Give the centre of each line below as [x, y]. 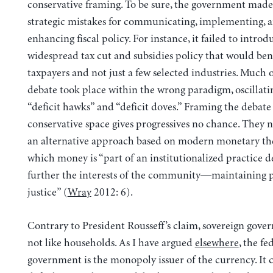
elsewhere [217, 243]
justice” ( [47, 192]
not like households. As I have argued [111, 243]
